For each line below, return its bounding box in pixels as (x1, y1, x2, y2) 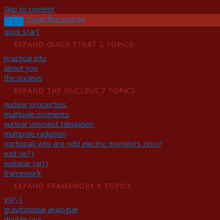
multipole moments (4, 109, 69, 119)
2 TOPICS (99, 40, 134, 49)
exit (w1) (4, 148, 34, 158)
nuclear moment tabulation (4, 119, 94, 129)
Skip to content (4, 4, 55, 14)
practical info (4, 53, 46, 63)
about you (4, 63, 38, 73)
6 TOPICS (97, 181, 132, 191)
